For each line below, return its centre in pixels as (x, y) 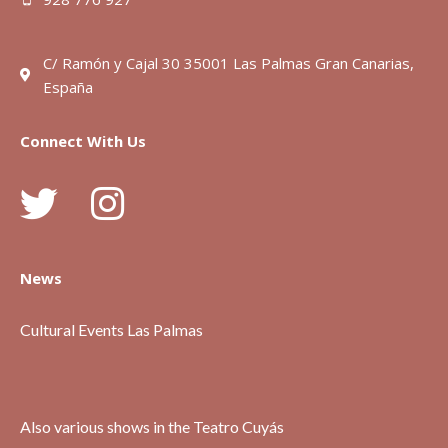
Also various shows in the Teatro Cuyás (152, 427)
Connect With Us (83, 141)
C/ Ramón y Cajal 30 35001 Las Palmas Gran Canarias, (228, 63)
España (67, 87)
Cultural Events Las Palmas (111, 330)
